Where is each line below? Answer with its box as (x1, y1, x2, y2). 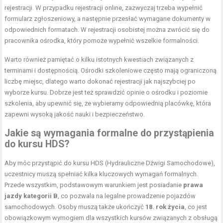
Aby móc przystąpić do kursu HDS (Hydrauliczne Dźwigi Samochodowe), (4, 159, 216, 167)
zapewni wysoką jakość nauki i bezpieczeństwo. (4, 110, 145, 118)
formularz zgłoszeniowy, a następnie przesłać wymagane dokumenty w (4, 14, 211, 22)
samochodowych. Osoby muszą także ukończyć (4, 203, 146, 211)
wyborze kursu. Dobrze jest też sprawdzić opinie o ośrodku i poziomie (4, 88, 208, 96)
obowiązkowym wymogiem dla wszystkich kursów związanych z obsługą (4, 214, 218, 222)
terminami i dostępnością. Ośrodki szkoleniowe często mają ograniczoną (4, 66, 217, 74)
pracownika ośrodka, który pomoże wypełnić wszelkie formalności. (4, 36, 200, 44)
